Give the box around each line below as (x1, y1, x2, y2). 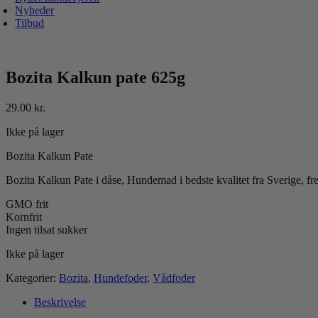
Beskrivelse (34, 295, 86, 308)
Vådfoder (153, 271, 195, 284)
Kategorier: (6, 271, 59, 284)
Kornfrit (6, 210, 42, 223)
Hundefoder (94, 271, 147, 284)
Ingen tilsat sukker (6, 223, 87, 236)
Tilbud (15, 17, 45, 29)
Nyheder (15, 4, 55, 16)
